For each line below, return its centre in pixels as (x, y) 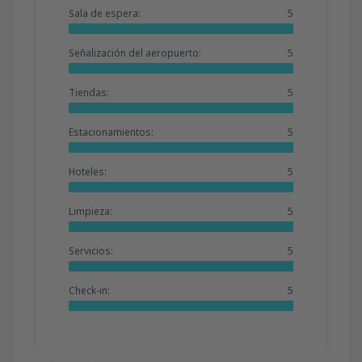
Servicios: (91, 250)
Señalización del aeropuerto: (135, 53)
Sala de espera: (105, 13)
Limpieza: (90, 211)
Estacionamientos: (111, 132)
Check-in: (89, 290)
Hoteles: (88, 171)
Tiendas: (89, 92)
